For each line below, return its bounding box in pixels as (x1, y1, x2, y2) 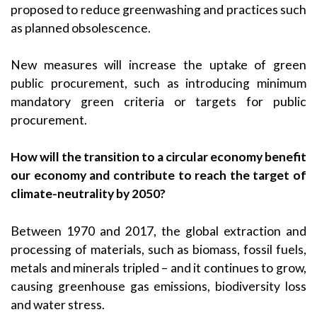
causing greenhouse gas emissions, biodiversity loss (11, 278, 306, 294)
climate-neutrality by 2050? (11, 186, 166, 202)
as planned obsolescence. (11, 20, 151, 35)
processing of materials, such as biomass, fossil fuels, (11, 241, 306, 257)
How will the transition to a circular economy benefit (11, 149, 306, 165)
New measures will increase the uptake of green (11, 57, 306, 73)
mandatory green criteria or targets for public (11, 94, 306, 110)
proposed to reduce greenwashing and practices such (11, 1, 306, 17)
